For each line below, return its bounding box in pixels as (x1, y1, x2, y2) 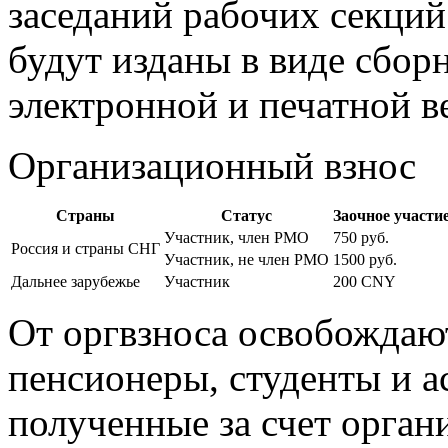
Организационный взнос (8, 143, 416, 187)
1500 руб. (333, 250, 397, 268)
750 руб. (333, 228, 389, 246)
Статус (221, 206, 272, 224)
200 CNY (333, 272, 396, 290)
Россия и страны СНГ (11, 239, 160, 257)
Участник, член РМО (164, 228, 309, 246)
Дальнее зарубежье (11, 272, 140, 290)
